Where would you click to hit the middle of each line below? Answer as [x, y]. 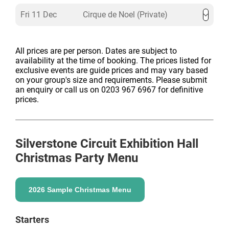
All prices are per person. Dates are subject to [96, 51]
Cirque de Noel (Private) [125, 15]
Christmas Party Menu [77, 158]
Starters [32, 220]
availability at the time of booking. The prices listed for [113, 61]
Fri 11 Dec [39, 15]
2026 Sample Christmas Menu [80, 190]
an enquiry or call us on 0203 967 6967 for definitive [109, 90]
